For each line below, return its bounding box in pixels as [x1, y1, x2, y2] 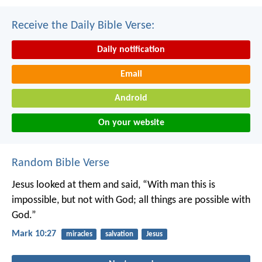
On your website [98, 118, 164, 127]
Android [115, 94, 147, 104]
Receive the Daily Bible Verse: [12, 20, 154, 32]
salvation [105, 230, 133, 238]
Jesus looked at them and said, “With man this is [12, 179, 215, 191]
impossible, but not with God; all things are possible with [12, 194, 250, 206]
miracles [65, 230, 92, 238]
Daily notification [97, 45, 165, 55]
